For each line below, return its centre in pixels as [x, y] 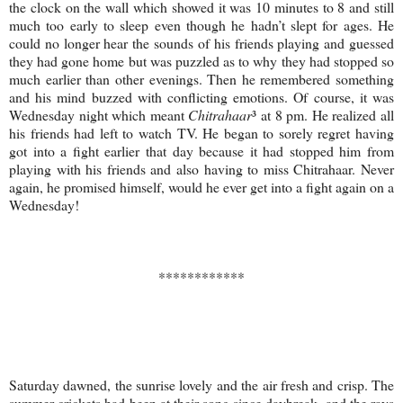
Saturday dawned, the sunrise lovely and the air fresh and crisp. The [201, 384]
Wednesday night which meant [99, 114]
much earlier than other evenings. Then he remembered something [201, 78]
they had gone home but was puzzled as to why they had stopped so [201, 60]
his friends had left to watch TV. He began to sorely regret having [201, 132]
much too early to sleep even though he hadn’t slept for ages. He [201, 24]
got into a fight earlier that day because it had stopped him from [201, 150]
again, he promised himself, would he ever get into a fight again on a [201, 186]
